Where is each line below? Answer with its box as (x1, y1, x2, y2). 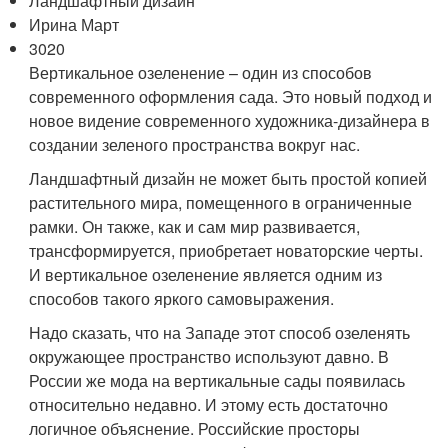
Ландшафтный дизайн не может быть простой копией (29, 166, 428, 190)
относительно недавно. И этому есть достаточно (29, 392, 389, 416)
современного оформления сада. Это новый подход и (29, 84, 433, 108)
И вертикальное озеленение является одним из (29, 262, 383, 286)
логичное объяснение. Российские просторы (29, 416, 361, 440)
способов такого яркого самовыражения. (29, 286, 335, 310)
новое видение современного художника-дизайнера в (29, 108, 431, 132)
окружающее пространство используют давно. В (29, 344, 390, 368)
